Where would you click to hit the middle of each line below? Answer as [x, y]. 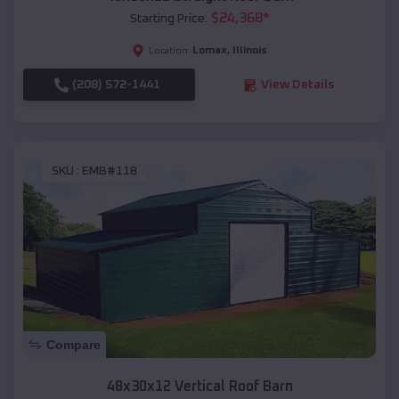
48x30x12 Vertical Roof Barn [199, 386]
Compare [73, 344]
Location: [170, 51]
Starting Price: [168, 19]
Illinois [250, 51]
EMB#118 [110, 171]
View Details [297, 85]
